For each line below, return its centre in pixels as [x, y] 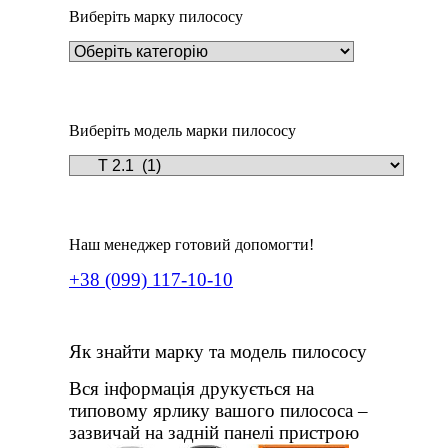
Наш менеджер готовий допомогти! [191, 244]
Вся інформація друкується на [191, 388]
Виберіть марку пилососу [156, 16]
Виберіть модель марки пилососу [182, 130]
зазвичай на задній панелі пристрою [214, 432]
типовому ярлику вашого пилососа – [218, 410]
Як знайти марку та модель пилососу [218, 351]
